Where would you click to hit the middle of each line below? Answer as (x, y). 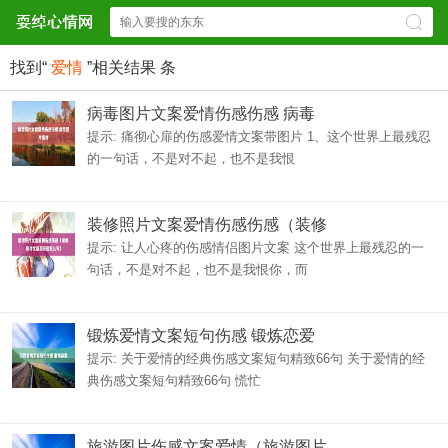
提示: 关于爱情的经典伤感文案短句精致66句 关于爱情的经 (256, 358)
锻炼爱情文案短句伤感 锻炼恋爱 (201, 335)
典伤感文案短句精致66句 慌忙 (174, 380)
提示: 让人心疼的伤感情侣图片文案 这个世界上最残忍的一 (255, 247)
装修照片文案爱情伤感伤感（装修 (207, 224)
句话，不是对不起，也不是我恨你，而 (197, 269)
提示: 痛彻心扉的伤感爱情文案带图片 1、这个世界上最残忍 (259, 136)
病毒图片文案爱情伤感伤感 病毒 (201, 113)
